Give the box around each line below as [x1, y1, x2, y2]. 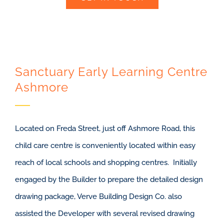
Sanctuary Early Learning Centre [14, 64, 207, 79]
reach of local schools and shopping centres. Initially [14, 158, 197, 167]
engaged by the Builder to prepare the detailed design [14, 175, 203, 184]
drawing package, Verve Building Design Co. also [14, 192, 182, 201]
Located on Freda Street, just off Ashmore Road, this [14, 124, 195, 133]
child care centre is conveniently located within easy [14, 141, 195, 150]
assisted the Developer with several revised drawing [14, 209, 194, 218]
